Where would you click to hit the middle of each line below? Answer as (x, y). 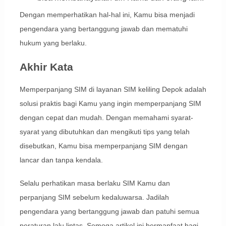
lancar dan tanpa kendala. (61, 160)
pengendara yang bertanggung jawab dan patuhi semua (109, 212)
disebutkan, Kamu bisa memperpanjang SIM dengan (103, 146)
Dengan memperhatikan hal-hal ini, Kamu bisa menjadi (107, 15)
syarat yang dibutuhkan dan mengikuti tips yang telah (104, 132)
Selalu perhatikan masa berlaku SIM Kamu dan (95, 183)
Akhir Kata (46, 67)
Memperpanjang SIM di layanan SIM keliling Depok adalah (113, 90)
